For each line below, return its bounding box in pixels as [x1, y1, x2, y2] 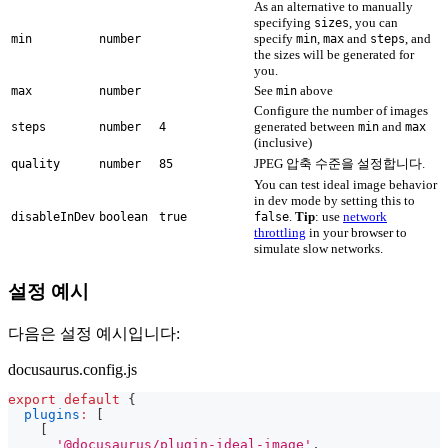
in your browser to [306, 225, 407, 241]
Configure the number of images [254, 103, 428, 119]
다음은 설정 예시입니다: [8, 324, 180, 342]
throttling [254, 225, 306, 241]
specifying [254, 15, 314, 31]
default [64, 391, 120, 407]
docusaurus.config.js [8, 360, 137, 378]
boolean [99, 210, 148, 225]
